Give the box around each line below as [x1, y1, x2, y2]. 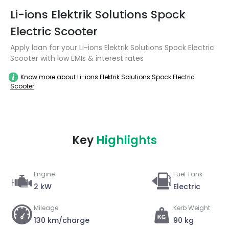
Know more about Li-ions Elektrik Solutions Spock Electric [20, 73, 195, 81]
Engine [34, 170, 55, 178]
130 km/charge [34, 215, 89, 225]
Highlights [96, 132, 157, 148]
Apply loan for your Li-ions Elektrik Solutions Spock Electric [10, 42, 214, 53]
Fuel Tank [173, 170, 203, 178]
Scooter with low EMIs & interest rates [10, 53, 144, 63]
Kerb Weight [173, 203, 211, 212]
